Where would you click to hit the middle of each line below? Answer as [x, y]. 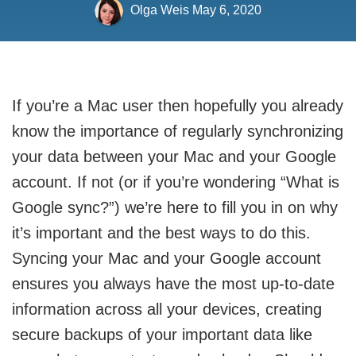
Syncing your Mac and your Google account [166, 258]
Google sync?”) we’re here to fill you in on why [175, 207]
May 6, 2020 [227, 10]
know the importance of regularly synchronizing [178, 131]
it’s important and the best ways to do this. [161, 233]
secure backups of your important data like [162, 335]
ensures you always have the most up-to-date [173, 284]
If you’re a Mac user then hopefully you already [178, 106]
